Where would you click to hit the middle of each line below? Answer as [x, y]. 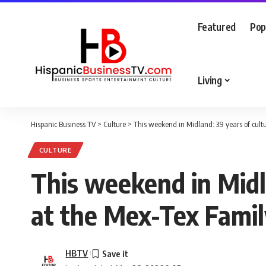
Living [210, 80]
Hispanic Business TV [63, 124]
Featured [216, 26]
